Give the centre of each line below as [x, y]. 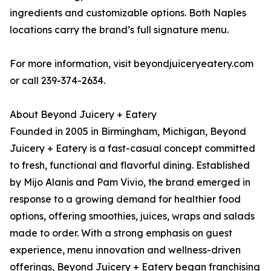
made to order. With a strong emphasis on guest [121, 233]
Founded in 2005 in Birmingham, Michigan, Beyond [128, 132]
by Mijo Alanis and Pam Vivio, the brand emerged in [130, 182]
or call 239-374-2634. [57, 81]
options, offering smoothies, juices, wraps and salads [132, 216]
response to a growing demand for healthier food [125, 199]
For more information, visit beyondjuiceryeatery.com [132, 64]
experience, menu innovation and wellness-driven [125, 250]
